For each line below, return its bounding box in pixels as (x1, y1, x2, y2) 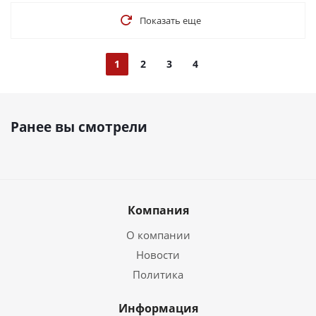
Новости (136, 248, 180, 262)
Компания (127, 202, 189, 218)
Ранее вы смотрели (11, 118, 147, 136)
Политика (133, 267, 183, 281)
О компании (126, 228, 190, 242)
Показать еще (139, 14, 201, 27)
